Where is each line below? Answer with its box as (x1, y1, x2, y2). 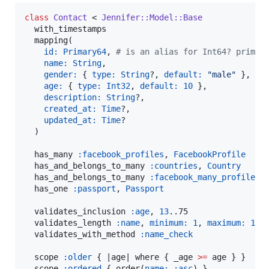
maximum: (207, 217, 246, 228)
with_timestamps (25, 23, 106, 34)
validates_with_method (25, 229, 140, 239)
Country (207, 160, 241, 171)
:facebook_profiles (77, 149, 164, 159)
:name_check (140, 229, 193, 239)
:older (63, 252, 92, 262)
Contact (53, 12, 87, 22)
